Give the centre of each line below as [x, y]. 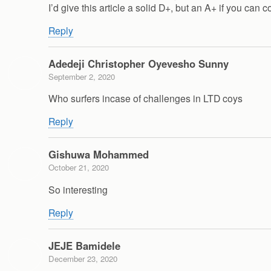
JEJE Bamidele [84, 245]
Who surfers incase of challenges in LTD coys [145, 98]
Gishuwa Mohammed [99, 155]
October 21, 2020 [79, 168]
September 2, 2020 [82, 76]
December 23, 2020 [83, 258]
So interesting [78, 189]
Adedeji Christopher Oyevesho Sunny [139, 63]
